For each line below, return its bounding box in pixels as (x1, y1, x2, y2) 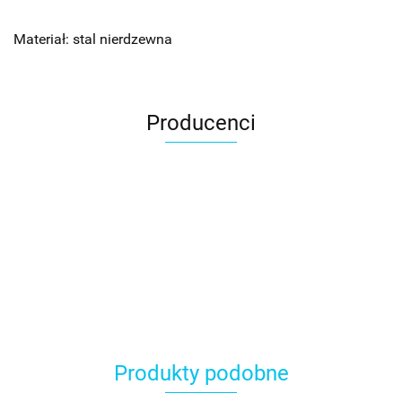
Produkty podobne (113, 361, 289, 387)
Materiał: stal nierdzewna (13, 31, 172, 48)
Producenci (146, 110, 256, 136)
